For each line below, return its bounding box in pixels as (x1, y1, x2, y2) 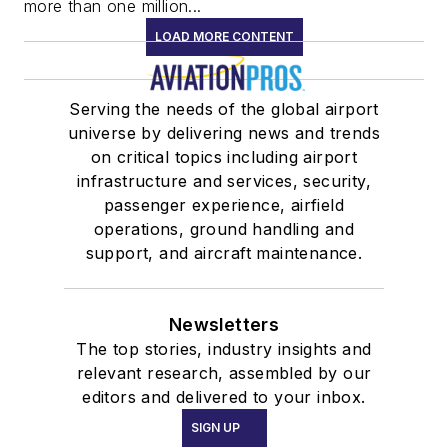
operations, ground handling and (93, 218, 355, 239)
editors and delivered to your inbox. (82, 386, 366, 407)
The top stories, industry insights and (76, 338, 372, 359)
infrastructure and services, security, (76, 170, 372, 191)
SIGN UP (190, 419, 240, 435)
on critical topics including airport (90, 146, 358, 167)
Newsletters (168, 313, 280, 335)
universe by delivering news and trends (67, 122, 381, 143)
